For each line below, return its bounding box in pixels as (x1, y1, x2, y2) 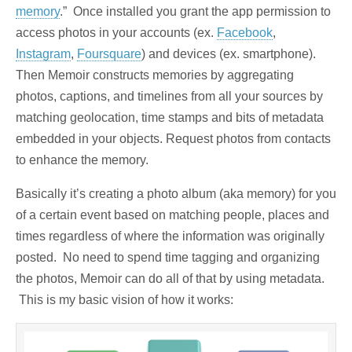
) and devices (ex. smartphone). (141, 47, 316, 61)
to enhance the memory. (16, 153, 148, 167)
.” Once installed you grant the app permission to (60, 5, 331, 19)
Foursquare (77, 47, 141, 61)
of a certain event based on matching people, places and (16, 208, 329, 222)
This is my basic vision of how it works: (16, 293, 233, 307)
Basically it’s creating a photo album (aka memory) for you (16, 187, 336, 201)
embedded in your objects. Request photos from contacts (16, 132, 331, 146)
